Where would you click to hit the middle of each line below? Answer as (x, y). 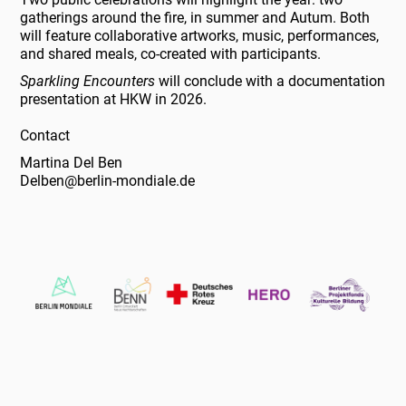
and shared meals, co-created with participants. (171, 54)
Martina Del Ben (72, 163)
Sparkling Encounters (88, 82)
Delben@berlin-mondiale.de (108, 181)
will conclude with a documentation (271, 82)
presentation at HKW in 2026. (114, 100)
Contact (45, 136)
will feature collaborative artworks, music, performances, (200, 36)
